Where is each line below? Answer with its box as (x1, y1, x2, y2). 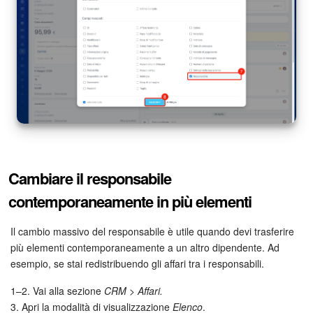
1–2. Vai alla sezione (10, 283, 104, 298)
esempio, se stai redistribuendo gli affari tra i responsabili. (10, 256, 264, 270)
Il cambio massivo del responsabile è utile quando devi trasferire (10, 224, 294, 238)
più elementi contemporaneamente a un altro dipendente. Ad (10, 240, 279, 254)
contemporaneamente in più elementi (8, 189, 252, 212)
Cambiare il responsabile (8, 166, 171, 189)
